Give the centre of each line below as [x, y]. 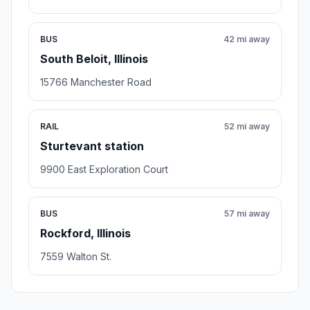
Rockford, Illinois [85, 234]
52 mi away [247, 127]
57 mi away [247, 214]
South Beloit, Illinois [94, 59]
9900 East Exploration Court [104, 170]
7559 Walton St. [76, 257]
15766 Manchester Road [96, 82]
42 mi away [247, 39]
